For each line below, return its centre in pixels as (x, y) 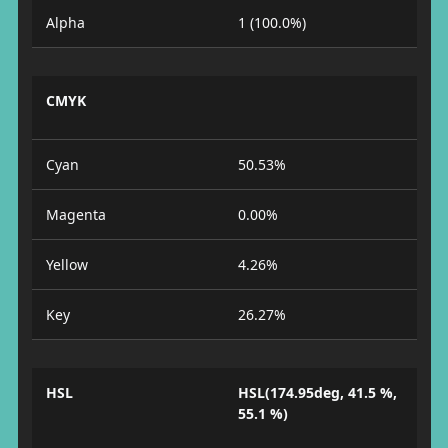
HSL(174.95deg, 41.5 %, (317, 392)
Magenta (75, 214)
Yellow (66, 264)
